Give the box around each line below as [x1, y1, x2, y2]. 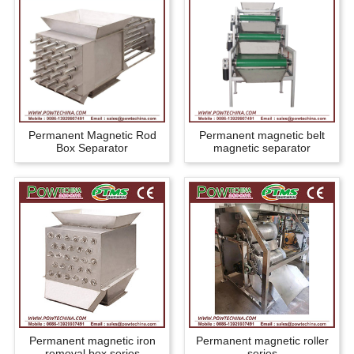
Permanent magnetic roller [195, 334, 329, 347]
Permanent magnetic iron [28, 334, 156, 347]
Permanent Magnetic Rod [28, 129, 156, 141]
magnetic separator [213, 141, 311, 154]
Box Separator [56, 141, 128, 154]
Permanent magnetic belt [199, 129, 325, 141]
